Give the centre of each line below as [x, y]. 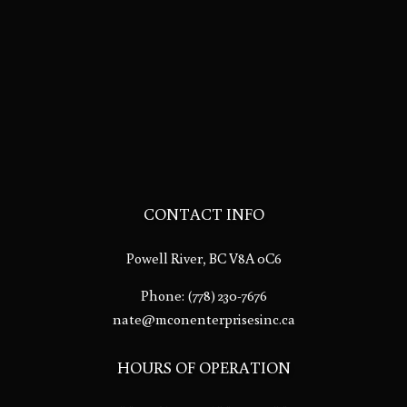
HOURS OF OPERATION [203, 367]
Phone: [164, 295]
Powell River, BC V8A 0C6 [203, 258]
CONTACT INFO [203, 213]
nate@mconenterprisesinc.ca [203, 318]
